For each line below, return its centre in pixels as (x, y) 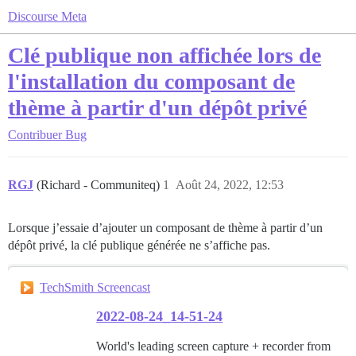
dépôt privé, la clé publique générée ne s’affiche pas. (139, 245)
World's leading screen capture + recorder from (214, 346)
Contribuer (35, 135)
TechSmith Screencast (95, 287)
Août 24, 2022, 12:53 (230, 185)
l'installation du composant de (151, 81)
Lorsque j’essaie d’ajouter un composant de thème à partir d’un (165, 228)
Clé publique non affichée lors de (164, 55)
